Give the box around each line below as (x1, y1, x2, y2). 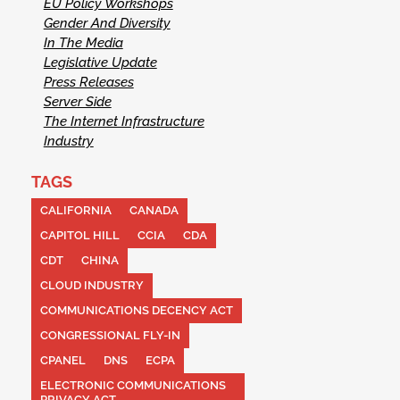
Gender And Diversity (43, 15, 171, 32)
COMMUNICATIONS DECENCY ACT (39, 303, 233, 317)
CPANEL (39, 353, 86, 367)
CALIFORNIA (39, 203, 112, 217)
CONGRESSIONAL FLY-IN (39, 328, 180, 342)
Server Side (43, 94, 112, 111)
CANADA (129, 203, 179, 217)
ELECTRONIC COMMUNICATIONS (39, 378, 226, 392)
